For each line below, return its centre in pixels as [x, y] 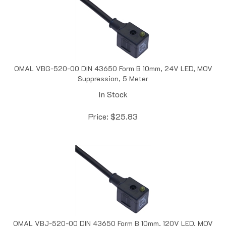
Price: [98, 105]
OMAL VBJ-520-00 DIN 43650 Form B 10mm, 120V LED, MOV [113, 212]
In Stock [113, 83]
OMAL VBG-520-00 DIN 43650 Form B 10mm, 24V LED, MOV [113, 58]
